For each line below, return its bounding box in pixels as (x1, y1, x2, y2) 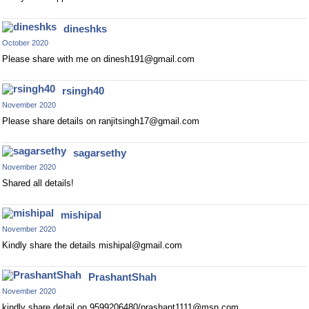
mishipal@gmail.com (99, 240, 182, 250)
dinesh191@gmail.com (103, 54, 195, 64)
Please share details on (2, 116, 99, 126)
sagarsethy (73, 147, 126, 159)
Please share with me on (2, 54, 103, 64)
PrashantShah (88, 271, 157, 283)
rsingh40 (62, 85, 104, 97)
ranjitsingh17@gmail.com (99, 116, 199, 126)
